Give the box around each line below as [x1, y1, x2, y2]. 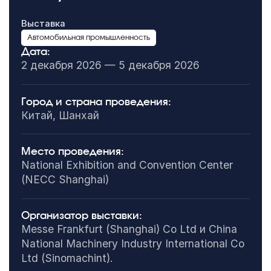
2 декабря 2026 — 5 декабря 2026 [21, 59, 200, 72]
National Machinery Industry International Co [21, 237, 244, 250]
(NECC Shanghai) [21, 172, 109, 186]
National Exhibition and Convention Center [21, 158, 233, 171]
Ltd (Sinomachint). [21, 252, 113, 265]
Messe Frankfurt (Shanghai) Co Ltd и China [21, 223, 237, 236]
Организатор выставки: [21, 211, 142, 221]
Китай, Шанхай [21, 108, 99, 122]
